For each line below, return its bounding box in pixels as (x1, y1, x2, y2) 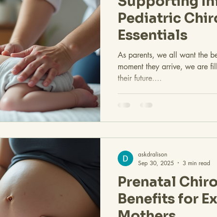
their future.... (118, 73, 162, 84)
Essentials (118, 27, 187, 44)
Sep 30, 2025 (138, 158, 174, 167)
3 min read (183, 158, 210, 167)
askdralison (138, 150, 167, 158)
